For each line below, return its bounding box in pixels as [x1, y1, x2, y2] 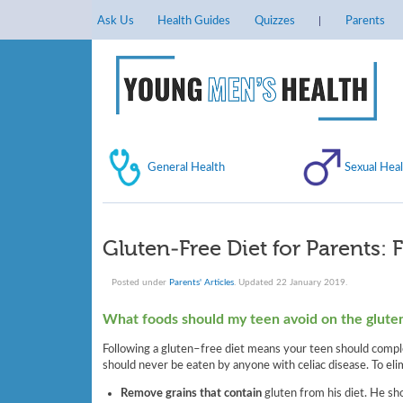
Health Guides [157, 14, 231, 27]
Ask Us [97, 14, 134, 27]
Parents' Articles [169, 277, 235, 287]
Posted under [112, 277, 170, 287]
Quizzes [254, 14, 295, 27]
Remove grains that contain [120, 387, 262, 400]
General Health [148, 160, 225, 174]
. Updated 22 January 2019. [234, 277, 348, 287]
